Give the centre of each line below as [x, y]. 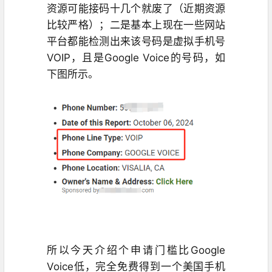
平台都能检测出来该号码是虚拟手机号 [136, 41]
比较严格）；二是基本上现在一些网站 [136, 25]
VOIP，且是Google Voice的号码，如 [136, 58]
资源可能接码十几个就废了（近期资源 [136, 8]
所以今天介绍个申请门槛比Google [136, 250]
